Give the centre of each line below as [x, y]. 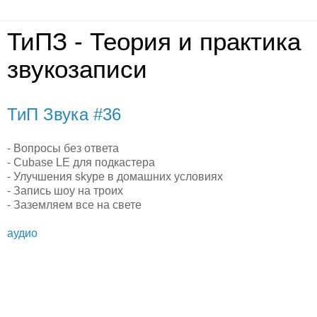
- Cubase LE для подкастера [81, 162]
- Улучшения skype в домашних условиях [115, 176]
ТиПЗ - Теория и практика [154, 42]
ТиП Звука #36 [64, 114]
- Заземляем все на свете [74, 204]
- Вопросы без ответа [63, 148]
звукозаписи [77, 69]
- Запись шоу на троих [65, 190]
